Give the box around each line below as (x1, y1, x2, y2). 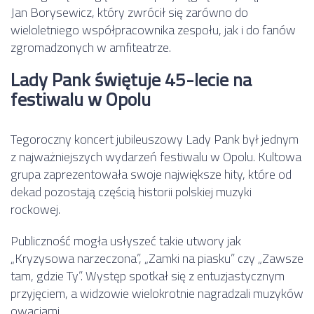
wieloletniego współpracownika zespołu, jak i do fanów (11, 18, 296, 42)
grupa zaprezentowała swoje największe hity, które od (11, 163, 292, 186)
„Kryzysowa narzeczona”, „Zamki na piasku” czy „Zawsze (11, 247, 303, 271)
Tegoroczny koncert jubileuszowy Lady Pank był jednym (11, 128, 299, 151)
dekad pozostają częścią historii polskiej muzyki (11, 180, 252, 204)
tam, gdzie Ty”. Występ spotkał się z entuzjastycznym (11, 264, 285, 288)
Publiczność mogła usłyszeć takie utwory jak (11, 229, 241, 253)
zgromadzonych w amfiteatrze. (11, 36, 171, 60)
